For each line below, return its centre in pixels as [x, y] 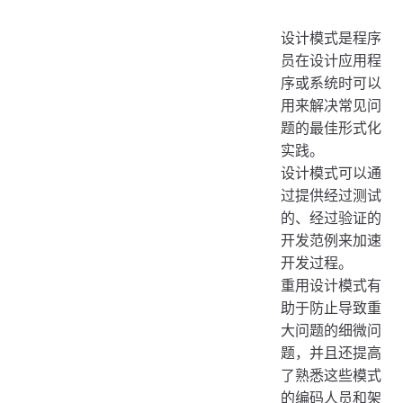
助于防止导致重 [331, 307]
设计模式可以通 [331, 172]
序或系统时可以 [331, 82]
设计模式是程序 [331, 37]
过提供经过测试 [331, 195]
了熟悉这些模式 [331, 375]
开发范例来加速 [331, 240]
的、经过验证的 [331, 217]
